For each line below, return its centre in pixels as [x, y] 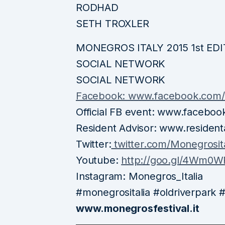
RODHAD [97, 7]
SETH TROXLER [113, 23]
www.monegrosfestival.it [138, 208]
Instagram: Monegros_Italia [139, 176]
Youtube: [99, 160]
